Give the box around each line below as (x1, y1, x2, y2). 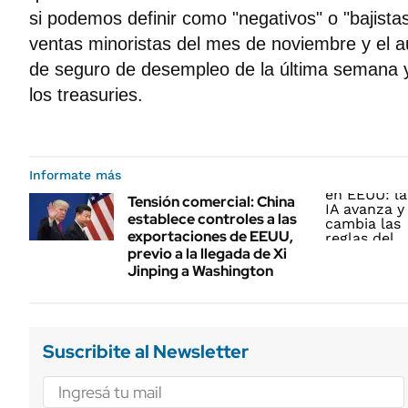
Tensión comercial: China (127, 192, 295, 211)
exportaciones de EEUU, (127, 227, 293, 246)
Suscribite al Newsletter (43, 340, 249, 363)
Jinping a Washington (127, 261, 273, 280)
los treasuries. (29, 85, 143, 105)
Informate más (29, 168, 121, 182)
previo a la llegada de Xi (127, 244, 287, 263)
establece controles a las (127, 209, 297, 229)
